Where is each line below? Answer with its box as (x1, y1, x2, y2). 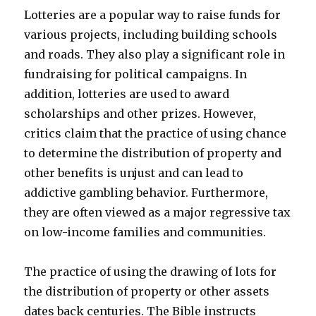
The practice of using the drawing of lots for (24, 265, 277, 279)
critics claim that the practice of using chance (24, 126, 287, 140)
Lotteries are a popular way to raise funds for (24, 8, 281, 22)
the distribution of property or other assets (24, 284, 270, 298)
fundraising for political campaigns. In (24, 67, 248, 81)
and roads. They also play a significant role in (24, 47, 286, 61)
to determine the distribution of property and (24, 146, 282, 160)
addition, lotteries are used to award (24, 87, 230, 101)
